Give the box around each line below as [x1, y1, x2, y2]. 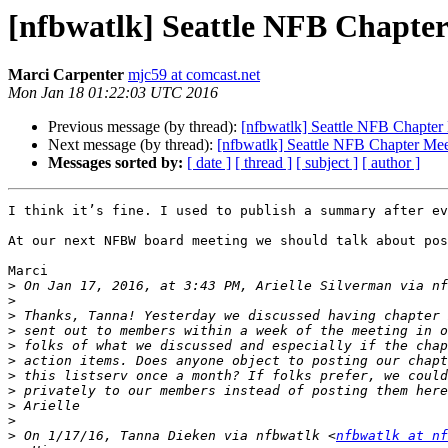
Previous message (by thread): [48, 118, 241, 136]
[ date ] [187, 154, 231, 172]
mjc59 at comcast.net [128, 66, 260, 84]
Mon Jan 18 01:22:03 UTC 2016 [8, 84, 218, 102]
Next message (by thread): [48, 136, 217, 154]
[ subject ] [296, 154, 358, 172]
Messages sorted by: [48, 154, 183, 172]
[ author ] [362, 154, 420, 172]
